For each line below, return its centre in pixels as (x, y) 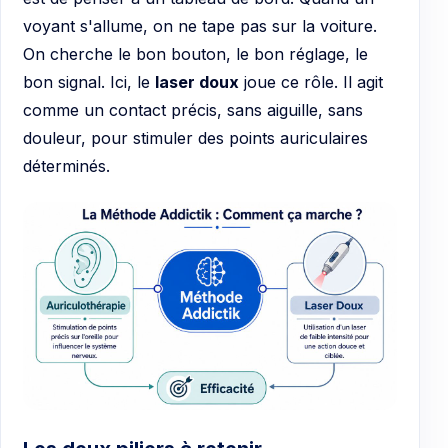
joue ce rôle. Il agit (311, 81)
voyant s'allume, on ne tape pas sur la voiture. (200, 25)
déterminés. (66, 165)
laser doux (197, 81)
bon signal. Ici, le (89, 81)
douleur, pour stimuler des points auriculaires (195, 137)
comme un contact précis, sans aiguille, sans (193, 109)
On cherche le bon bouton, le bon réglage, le (195, 53)
